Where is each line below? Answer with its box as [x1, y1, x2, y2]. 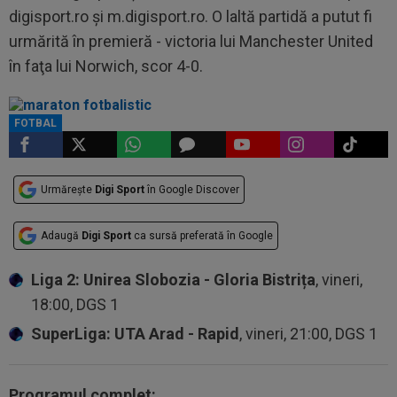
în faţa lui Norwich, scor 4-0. [9, 57, 203, 75]
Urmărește [41, 183, 95, 196]
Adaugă [41, 230, 82, 242]
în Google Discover [144, 183, 239, 196]
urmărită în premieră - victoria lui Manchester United [9, 32, 373, 51]
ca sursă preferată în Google [131, 230, 273, 242]
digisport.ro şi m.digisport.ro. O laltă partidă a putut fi [9, 7, 372, 26]
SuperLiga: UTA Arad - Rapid [31, 324, 239, 343]
